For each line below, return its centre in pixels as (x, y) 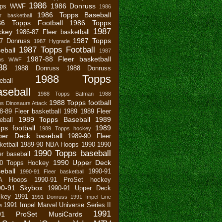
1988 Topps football (80, 102)
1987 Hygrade (52, 41)
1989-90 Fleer (89, 136)
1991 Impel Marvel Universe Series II (57, 205)
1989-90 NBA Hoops (50, 144)
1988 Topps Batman (66, 93)
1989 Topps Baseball (54, 119)
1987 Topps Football (57, 50)
